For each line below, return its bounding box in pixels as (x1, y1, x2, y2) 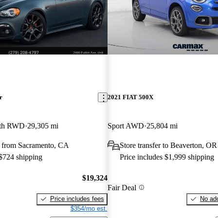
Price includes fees (50, 195, 104, 202)
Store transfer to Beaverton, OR (119, 141, 217, 150)
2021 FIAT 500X (107, 93, 153, 101)
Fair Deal (107, 183, 136, 192)
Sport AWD (107, 122, 144, 130)
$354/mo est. (70, 204, 108, 212)
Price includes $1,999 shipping (119, 153, 214, 162)
